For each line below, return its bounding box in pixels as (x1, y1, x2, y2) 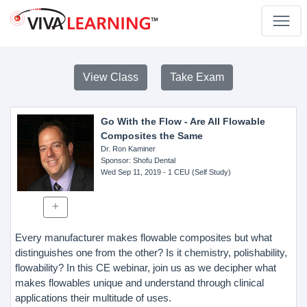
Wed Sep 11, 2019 (100, 168, 161, 176)
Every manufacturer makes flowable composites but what (15, 231, 272, 243)
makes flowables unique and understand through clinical (15, 276, 264, 288)
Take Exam (170, 71, 224, 83)
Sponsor (100, 156, 129, 164)
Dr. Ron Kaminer (100, 145, 156, 153)
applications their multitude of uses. (15, 291, 171, 304)
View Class (83, 71, 138, 83)
